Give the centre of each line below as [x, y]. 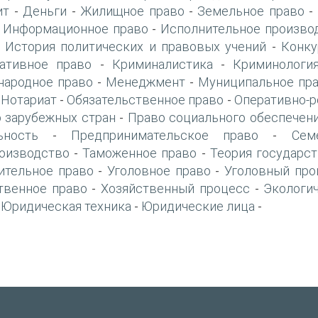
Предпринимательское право [165, 135]
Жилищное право [132, 11]
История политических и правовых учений [136, 46]
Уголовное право [159, 170]
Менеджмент [146, 82]
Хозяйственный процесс [175, 188]
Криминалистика [162, 64]
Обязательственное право [146, 99]
